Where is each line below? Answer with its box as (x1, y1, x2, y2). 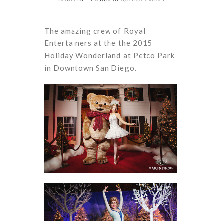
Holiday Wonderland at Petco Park (44, 51, 175, 60)
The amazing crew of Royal (44, 26, 146, 36)
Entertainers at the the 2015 (44, 38, 152, 48)
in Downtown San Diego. (44, 63, 137, 73)
